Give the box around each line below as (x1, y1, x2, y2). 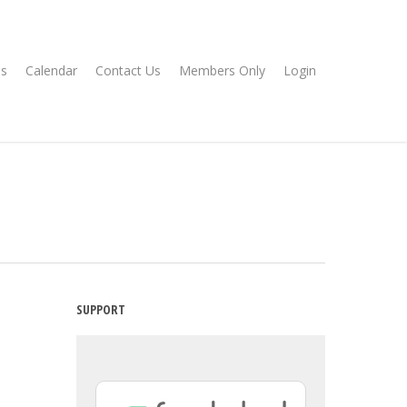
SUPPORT (76, 301, 126, 318)
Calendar (25, 62, 77, 79)
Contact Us (95, 62, 161, 79)
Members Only (179, 62, 265, 79)
